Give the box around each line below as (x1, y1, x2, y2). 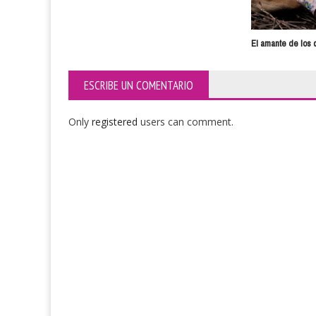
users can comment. (140, 114, 233, 128)
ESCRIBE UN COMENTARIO (84, 77, 193, 93)
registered (92, 114, 140, 128)
